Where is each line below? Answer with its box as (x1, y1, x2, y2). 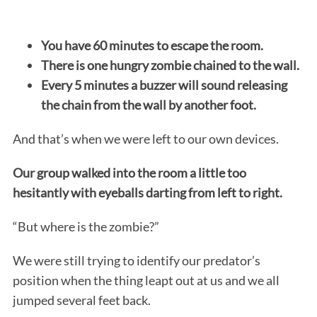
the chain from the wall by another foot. (40, 96, 256, 113)
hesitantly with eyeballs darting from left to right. (12, 184, 282, 200)
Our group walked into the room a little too (12, 164, 246, 180)
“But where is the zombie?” (12, 218, 159, 234)
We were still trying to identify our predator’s (12, 252, 260, 268)
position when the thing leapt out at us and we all (12, 272, 279, 288)
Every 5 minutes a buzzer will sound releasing (40, 76, 287, 93)
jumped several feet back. (12, 292, 151, 308)
